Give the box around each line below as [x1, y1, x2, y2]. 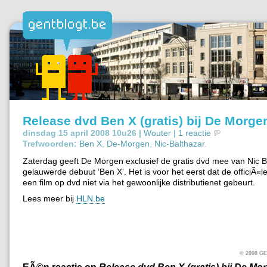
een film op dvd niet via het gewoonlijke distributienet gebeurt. [23, 177, 255, 187]
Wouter [144, 128, 171, 138]
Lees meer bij [23, 193, 76, 203]
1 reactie [178, 128, 211, 138]
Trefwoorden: [23, 138, 77, 148]
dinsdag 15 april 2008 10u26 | [23, 128, 141, 138]
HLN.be [76, 193, 105, 203]
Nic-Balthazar [154, 138, 204, 148]
